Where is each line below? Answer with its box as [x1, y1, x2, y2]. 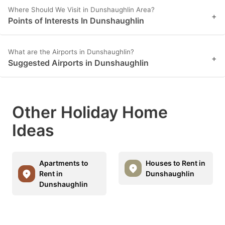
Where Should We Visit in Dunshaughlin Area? [8, 6, 155, 14]
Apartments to [39, 159, 88, 168]
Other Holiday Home [12, 102, 168, 123]
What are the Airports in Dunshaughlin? [8, 48, 134, 56]
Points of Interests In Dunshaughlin [8, 16, 144, 26]
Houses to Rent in [146, 159, 205, 168]
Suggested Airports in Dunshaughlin [8, 58, 149, 68]
